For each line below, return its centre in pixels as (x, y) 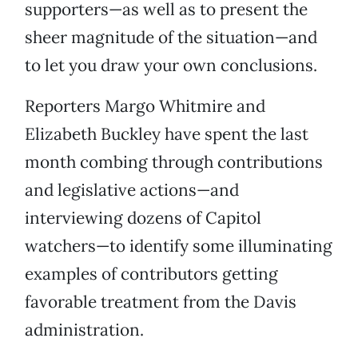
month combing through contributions (174, 162)
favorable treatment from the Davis (161, 302)
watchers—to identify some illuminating (179, 246)
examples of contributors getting (151, 274)
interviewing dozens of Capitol (143, 218)
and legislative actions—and (132, 190)
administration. (84, 330)
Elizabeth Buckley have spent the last (167, 134)
